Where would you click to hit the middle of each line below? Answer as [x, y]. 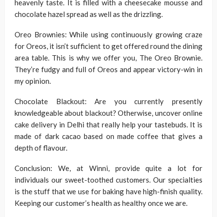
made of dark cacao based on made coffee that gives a [108, 136]
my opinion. [33, 81]
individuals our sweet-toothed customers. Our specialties [108, 180]
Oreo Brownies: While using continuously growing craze [108, 34]
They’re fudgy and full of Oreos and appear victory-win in [108, 69]
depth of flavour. [41, 148]
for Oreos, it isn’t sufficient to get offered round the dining [108, 46]
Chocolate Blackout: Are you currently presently [108, 101]
